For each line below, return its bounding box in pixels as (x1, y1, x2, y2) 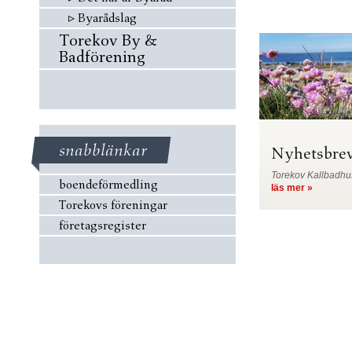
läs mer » (271, 181, 313, 193)
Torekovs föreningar (59, 198, 167, 212)
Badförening (59, 47, 145, 66)
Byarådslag (78, 11, 137, 25)
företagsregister (59, 218, 146, 233)
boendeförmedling (59, 178, 158, 192)
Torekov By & (59, 31, 157, 49)
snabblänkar (59, 141, 147, 159)
